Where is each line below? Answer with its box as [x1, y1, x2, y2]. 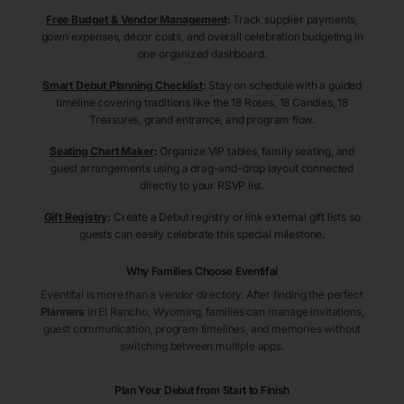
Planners [40, 305, 86, 319]
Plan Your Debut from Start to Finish [114, 383, 290, 398]
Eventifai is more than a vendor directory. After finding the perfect [41, 288, 363, 302]
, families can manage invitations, [200, 305, 364, 319]
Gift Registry [43, 210, 108, 225]
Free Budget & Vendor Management [46, 13, 227, 27]
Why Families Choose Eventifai [125, 264, 279, 279]
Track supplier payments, [233, 13, 358, 27]
